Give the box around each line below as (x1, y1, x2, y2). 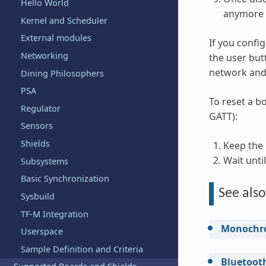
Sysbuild (20, 190, 55, 202)
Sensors (20, 120, 53, 132)
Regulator (20, 102, 61, 114)
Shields (20, 138, 50, 149)
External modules (20, 32, 91, 44)
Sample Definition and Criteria (20, 243, 143, 255)
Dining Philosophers (20, 67, 104, 79)
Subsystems (20, 155, 68, 167)
